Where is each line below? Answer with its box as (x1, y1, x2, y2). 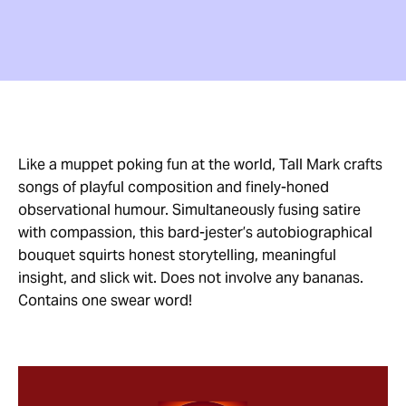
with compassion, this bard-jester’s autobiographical (18, 223, 372, 242)
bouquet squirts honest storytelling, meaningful (18, 246, 336, 265)
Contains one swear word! (18, 291, 192, 310)
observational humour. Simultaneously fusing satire (18, 200, 361, 219)
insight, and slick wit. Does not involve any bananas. (18, 268, 363, 287)
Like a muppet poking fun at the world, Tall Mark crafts (18, 155, 382, 174)
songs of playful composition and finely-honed (18, 178, 329, 197)
